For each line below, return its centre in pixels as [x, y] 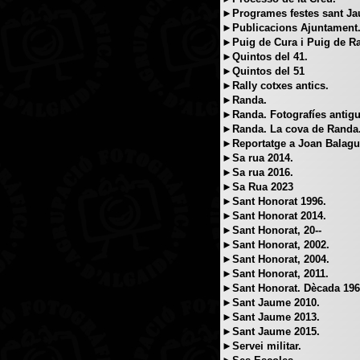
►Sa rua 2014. [258, 158]
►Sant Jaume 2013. [271, 317]
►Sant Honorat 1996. [274, 201]
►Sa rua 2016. [258, 172]
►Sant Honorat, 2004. [276, 259]
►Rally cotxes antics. [275, 86]
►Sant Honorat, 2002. [276, 245]
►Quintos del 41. [265, 57]
